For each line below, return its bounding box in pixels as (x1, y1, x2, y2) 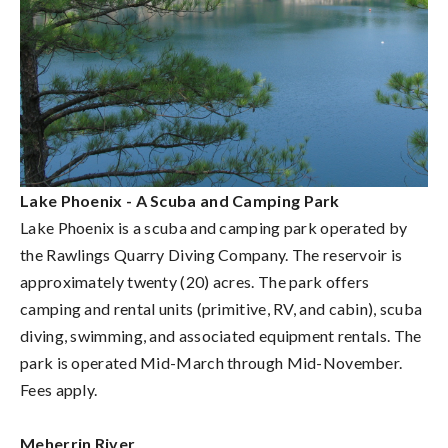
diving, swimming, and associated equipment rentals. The (20, 325, 422, 345)
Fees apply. (20, 379, 98, 399)
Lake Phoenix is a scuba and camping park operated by (20, 217, 408, 237)
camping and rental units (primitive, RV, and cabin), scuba (20, 298, 423, 318)
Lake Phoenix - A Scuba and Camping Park (20, 190, 340, 210)
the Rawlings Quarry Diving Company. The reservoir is (20, 244, 403, 264)
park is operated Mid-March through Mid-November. (20, 352, 403, 372)
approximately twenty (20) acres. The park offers (20, 271, 370, 291)
